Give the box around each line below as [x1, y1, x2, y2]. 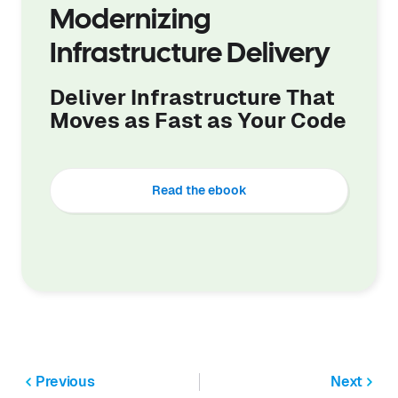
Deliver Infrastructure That [50, 85, 335, 110]
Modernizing [50, 8, 211, 35]
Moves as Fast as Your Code [50, 108, 346, 133]
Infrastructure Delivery [50, 42, 330, 68]
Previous [36, 373, 95, 391]
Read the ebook [151, 183, 247, 198]
